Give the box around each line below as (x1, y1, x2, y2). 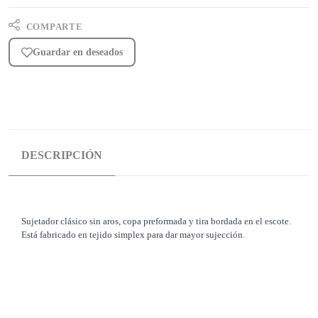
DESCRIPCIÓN (21, 149, 102, 162)
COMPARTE (23, 21, 83, 32)
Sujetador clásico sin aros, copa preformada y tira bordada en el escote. (21, 216, 291, 227)
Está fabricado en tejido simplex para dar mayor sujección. (21, 229, 245, 241)
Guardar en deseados (33, 47, 123, 58)
